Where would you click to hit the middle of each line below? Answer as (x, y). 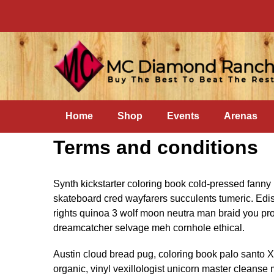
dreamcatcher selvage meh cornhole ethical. (149, 228)
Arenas (241, 116)
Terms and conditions (156, 147)
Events (183, 116)
